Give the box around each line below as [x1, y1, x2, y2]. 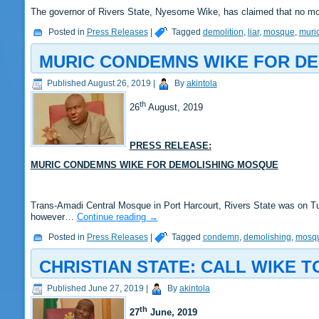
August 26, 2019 [87, 78, 151, 89]
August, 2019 [145, 102, 203, 113]
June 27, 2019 [88, 283, 144, 293]
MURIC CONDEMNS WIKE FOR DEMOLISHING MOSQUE [30, 159, 278, 171]
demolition [202, 27, 244, 38]
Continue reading [76, 211, 149, 222]
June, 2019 [147, 306, 197, 318]
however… [30, 211, 77, 222]
